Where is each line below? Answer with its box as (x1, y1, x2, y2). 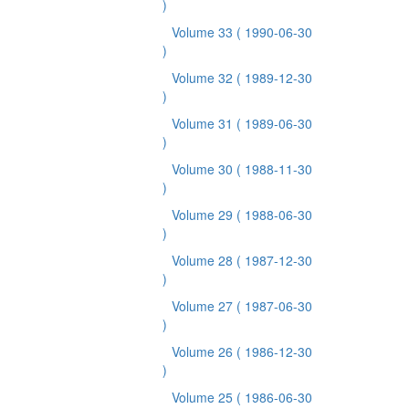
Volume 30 (172, 160, 236, 178)
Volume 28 (172, 251, 236, 269)
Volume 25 (172, 388, 236, 406)
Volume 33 (172, 23, 236, 41)
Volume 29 (172, 205, 236, 224)
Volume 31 (172, 114, 236, 132)
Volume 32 (172, 68, 236, 87)
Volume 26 (172, 342, 236, 361)
